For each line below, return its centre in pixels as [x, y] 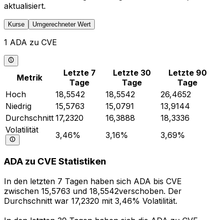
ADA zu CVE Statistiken [55, 162]
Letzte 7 [80, 72]
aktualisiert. [25, 6]
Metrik [29, 77]
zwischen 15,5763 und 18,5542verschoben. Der [93, 191]
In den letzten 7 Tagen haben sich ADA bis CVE [93, 181]
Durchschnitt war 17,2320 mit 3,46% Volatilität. [91, 201]
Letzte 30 [132, 72]
